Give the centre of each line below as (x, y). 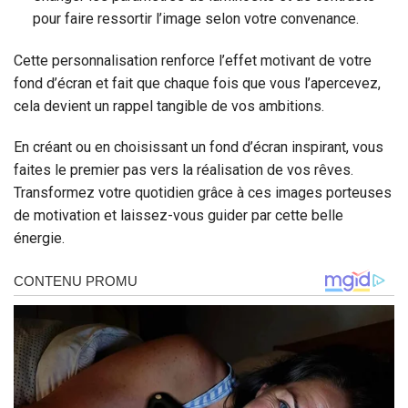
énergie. (39, 239)
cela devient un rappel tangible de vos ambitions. (169, 106)
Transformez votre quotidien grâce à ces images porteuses (203, 193)
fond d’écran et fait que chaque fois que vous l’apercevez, (197, 83)
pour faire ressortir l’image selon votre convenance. (195, 18)
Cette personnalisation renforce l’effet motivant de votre (193, 60)
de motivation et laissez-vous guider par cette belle (178, 216)
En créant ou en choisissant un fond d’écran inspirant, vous (199, 148)
